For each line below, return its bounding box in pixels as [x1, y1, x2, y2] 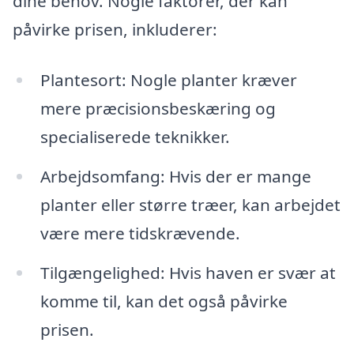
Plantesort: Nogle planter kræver [40, 69, 297, 91]
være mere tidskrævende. [40, 221, 240, 244]
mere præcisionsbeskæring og [40, 97, 276, 119]
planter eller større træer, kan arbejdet [40, 193, 341, 216]
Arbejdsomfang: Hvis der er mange [40, 164, 311, 187]
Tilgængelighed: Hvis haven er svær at [40, 261, 336, 284]
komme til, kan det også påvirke [40, 289, 288, 312]
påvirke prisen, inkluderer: [13, 18, 217, 41]
